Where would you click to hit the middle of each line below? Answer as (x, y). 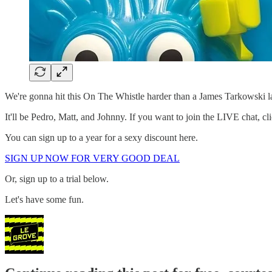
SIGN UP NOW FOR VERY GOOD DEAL (92, 158)
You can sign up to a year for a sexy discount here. (101, 137)
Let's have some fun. (44, 199)
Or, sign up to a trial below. (57, 178)
